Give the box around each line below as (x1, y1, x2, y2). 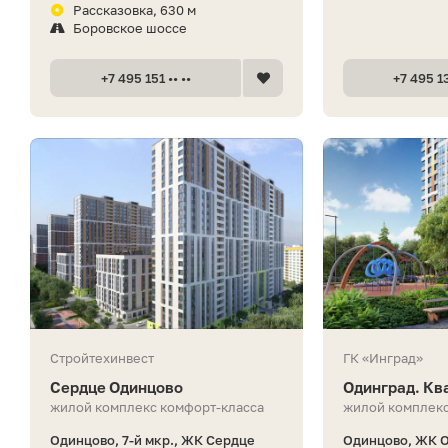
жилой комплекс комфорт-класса (50, 398, 264, 415)
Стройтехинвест (50, 349, 154, 366)
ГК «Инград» (343, 349, 424, 366)
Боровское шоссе (73, 19, 187, 36)
